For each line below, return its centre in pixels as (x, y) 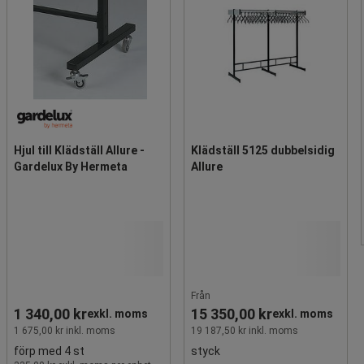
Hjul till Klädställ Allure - (79, 150)
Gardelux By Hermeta (71, 166)
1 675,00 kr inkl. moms (65, 330)
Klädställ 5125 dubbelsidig (263, 150)
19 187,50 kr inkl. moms (245, 330)
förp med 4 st (49, 351)
